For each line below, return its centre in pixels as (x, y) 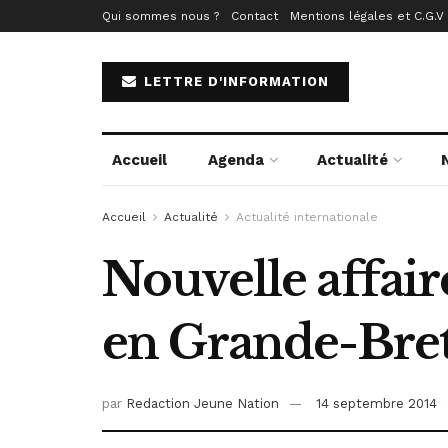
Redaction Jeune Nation (202, 404)
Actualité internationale (307, 217)
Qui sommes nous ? (160, 16)
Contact (254, 16)
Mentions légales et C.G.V (367, 16)
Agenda (235, 160)
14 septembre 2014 (376, 404)
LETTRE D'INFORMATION (234, 81)
